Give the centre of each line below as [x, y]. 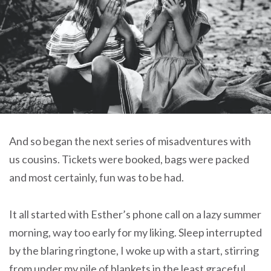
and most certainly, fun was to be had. [96, 178]
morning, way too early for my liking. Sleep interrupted [135, 232]
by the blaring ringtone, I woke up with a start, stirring [134, 250]
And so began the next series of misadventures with [130, 141]
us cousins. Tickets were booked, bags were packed [129, 159]
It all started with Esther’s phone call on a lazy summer [135, 214]
